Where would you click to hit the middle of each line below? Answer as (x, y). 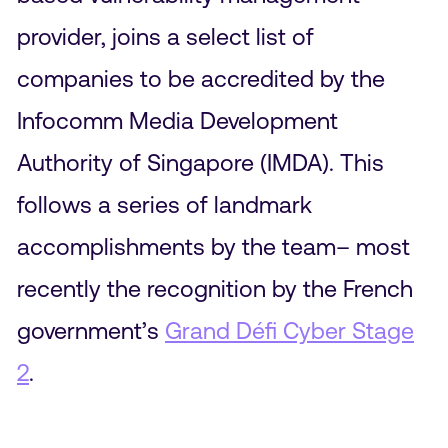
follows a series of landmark (164, 204)
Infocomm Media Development (177, 120)
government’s (90, 330)
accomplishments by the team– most (213, 246)
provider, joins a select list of (165, 36)
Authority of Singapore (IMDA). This (200, 162)
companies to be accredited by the (200, 78)
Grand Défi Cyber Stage (289, 330)
